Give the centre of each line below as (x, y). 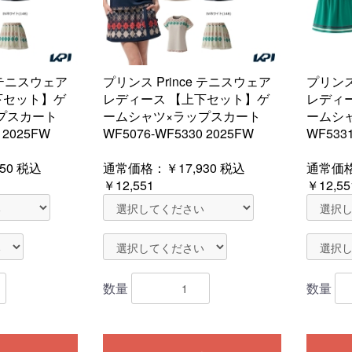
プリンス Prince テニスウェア (187, 81)
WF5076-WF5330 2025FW (178, 133)
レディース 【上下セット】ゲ (186, 99)
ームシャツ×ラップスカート (182, 116)
